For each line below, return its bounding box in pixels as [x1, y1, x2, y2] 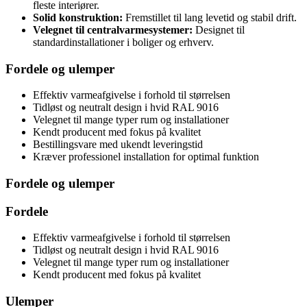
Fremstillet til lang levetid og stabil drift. [123, 11, 297, 23]
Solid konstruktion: [33, 11, 123, 23]
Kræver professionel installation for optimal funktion [33, 151, 259, 163]
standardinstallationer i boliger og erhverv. [33, 36, 214, 48]
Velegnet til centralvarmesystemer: [33, 23, 193, 36]
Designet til [193, 23, 245, 36]
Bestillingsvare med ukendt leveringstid [33, 138, 203, 151]
